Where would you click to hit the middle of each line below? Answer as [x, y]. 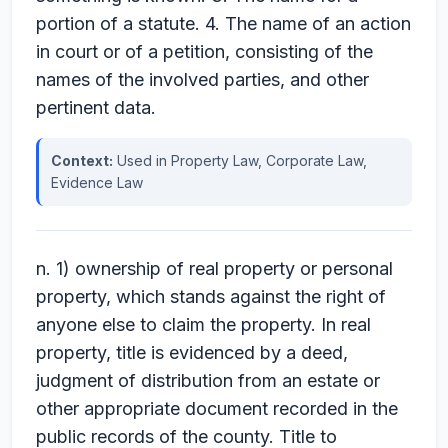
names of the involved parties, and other [202, 79]
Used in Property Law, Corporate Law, [240, 160]
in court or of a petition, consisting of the [204, 51]
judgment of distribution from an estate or [208, 380]
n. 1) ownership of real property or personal [214, 268]
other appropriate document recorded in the [217, 408]
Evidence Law [97, 182]
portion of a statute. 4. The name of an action [223, 23]
